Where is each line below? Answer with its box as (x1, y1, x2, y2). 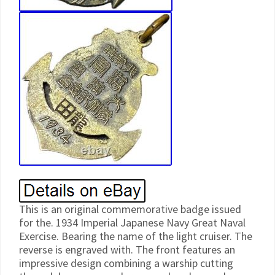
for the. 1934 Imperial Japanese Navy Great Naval (19, 215, 246, 230)
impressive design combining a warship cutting (19, 256, 233, 270)
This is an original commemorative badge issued (19, 202, 241, 216)
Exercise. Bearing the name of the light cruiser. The (19, 229, 252, 243)
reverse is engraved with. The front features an (19, 242, 235, 257)
